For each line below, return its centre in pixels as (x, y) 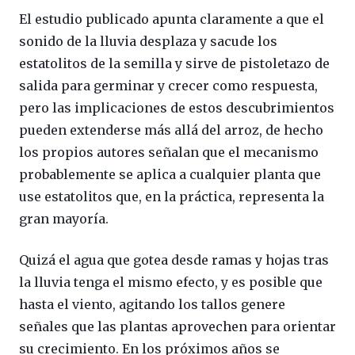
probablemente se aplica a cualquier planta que (170, 175)
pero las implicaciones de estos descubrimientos (177, 108)
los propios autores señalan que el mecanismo (169, 153)
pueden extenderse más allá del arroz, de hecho (171, 130)
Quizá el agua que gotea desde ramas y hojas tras (174, 260)
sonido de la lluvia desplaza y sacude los (148, 42)
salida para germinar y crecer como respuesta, (168, 86)
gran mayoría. (64, 219)
